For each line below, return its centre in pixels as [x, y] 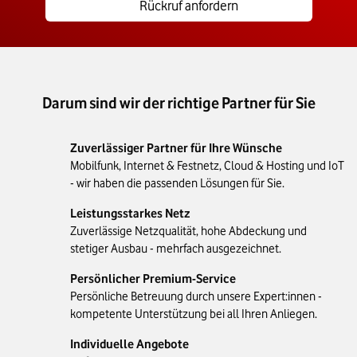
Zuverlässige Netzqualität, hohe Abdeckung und [188, 231]
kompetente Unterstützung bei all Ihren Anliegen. [193, 314]
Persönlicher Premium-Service [153, 279]
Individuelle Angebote [129, 345]
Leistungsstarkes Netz [130, 214]
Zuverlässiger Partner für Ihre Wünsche [176, 149]
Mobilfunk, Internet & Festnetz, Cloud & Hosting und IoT [207, 166]
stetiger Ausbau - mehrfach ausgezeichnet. [175, 249]
